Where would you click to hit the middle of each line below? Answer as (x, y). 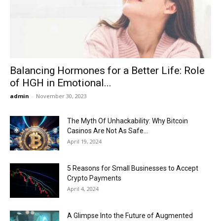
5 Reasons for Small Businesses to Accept (133, 168)
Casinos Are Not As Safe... (108, 131)
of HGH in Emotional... (61, 83)
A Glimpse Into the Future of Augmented (130, 216)
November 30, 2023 (61, 96)
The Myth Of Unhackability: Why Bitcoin (128, 121)
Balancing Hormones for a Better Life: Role (107, 71)
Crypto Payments (94, 178)
